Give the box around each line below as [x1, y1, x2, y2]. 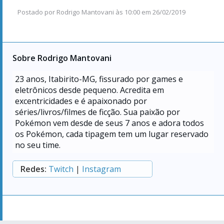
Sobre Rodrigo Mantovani [12, 52, 111, 64]
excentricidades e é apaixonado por [15, 95, 147, 107]
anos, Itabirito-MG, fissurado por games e [24, 73, 183, 85]
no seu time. [15, 139, 60, 151]
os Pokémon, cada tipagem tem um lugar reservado [15, 128, 208, 140]
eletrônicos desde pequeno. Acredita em [15, 84, 164, 96]
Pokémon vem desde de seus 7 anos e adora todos [15, 117, 204, 129]
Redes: [20, 163, 48, 175]
